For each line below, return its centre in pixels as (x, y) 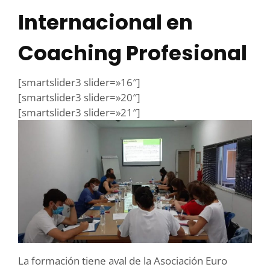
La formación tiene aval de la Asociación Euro (123, 260)
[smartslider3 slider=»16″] (79, 83)
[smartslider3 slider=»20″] (79, 98)
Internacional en (105, 23)
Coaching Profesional (133, 53)
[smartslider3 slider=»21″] (79, 113)
